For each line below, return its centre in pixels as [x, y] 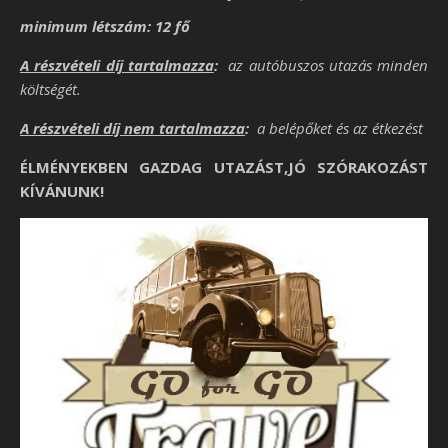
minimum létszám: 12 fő [105, 26]
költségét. [50, 89]
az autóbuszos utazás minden [322, 65]
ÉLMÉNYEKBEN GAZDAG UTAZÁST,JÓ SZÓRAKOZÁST [224, 167]
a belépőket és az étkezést [336, 128]
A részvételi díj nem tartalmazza [132, 128]
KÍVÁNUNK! [62, 191]
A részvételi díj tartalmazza [117, 65]
